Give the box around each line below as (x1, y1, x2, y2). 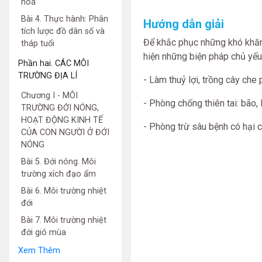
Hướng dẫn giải (143, 17, 224, 31)
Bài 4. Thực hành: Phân (21, 14, 108, 24)
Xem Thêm (18, 246, 60, 256)
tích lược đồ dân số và (21, 26, 105, 36)
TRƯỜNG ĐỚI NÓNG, (21, 103, 99, 113)
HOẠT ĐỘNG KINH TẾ (21, 115, 103, 125)
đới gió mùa (21, 227, 66, 237)
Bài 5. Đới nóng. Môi (21, 157, 96, 167)
